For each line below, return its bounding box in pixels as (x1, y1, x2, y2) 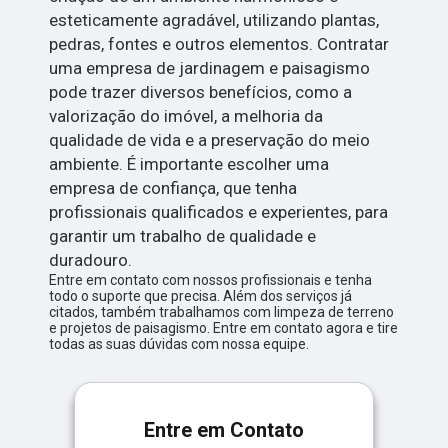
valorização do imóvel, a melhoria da (49, 106, 324, 127)
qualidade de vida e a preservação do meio (49, 130, 371, 151)
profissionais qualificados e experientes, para (49, 202, 389, 223)
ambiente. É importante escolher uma (49, 154, 330, 175)
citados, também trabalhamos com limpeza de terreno (49, 304, 395, 321)
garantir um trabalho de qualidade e (49, 226, 317, 247)
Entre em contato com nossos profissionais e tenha (49, 272, 373, 289)
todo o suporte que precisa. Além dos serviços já (49, 288, 353, 305)
